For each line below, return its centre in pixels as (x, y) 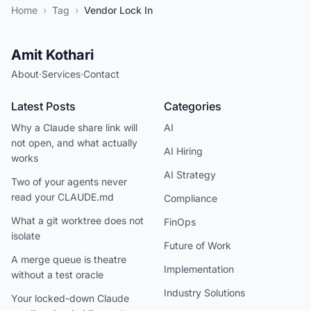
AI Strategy (190, 175)
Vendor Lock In (118, 10)
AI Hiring (183, 151)
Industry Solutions (204, 293)
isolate (26, 236)
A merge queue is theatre (69, 259)
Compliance (191, 198)
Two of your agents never (69, 182)
